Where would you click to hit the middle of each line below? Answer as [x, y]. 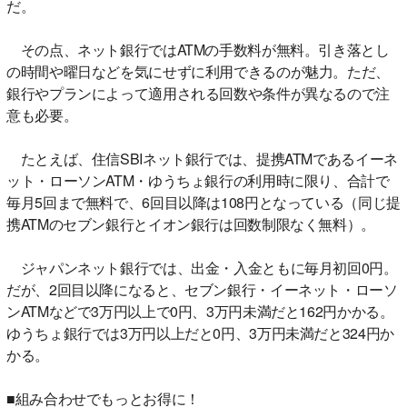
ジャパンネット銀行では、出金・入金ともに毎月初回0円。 [202, 267]
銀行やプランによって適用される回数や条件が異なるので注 [198, 93]
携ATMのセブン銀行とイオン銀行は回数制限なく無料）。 [191, 223]
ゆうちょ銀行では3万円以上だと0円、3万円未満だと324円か [200, 333]
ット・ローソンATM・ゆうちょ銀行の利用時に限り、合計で [198, 180]
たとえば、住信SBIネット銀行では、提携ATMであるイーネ [202, 158]
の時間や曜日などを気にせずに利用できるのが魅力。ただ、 [198, 71]
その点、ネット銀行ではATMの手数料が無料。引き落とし [198, 49]
